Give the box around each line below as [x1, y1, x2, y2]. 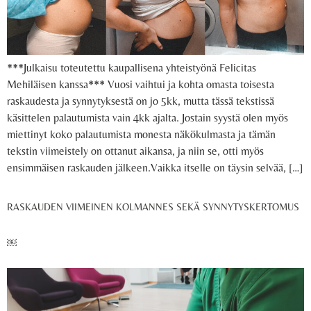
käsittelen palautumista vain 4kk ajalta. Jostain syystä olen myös [7, 110, 288, 124]
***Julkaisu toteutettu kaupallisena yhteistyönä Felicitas [7, 60, 256, 74]
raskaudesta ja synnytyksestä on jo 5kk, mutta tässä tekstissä [7, 94, 274, 108]
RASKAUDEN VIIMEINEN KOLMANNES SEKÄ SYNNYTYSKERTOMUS [7, 201, 299, 213]
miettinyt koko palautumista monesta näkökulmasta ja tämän [7, 127, 276, 141]
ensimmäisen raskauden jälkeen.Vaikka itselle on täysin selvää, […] [7, 160, 303, 174]
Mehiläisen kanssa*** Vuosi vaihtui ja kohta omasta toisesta [7, 77, 274, 91]
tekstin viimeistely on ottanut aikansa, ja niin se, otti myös [7, 144, 264, 158]
